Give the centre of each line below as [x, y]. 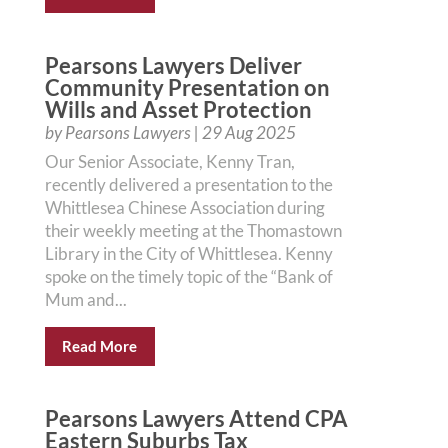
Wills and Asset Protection [178, 109]
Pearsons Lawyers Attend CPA [196, 418]
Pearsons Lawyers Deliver [173, 65]
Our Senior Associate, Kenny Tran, [169, 161]
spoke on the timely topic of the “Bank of [188, 276]
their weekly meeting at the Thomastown [193, 230]
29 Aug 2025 [248, 132]
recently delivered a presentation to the [188, 184]
